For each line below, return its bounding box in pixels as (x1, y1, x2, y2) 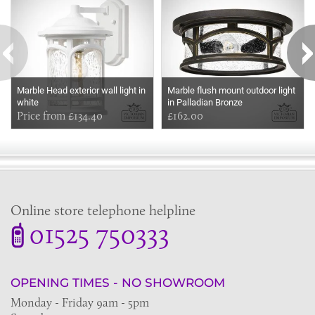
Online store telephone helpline (11, 202, 195, 219)
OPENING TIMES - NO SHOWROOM (11, 276, 225, 290)
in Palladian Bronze (167, 97, 243, 108)
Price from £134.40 (17, 109, 103, 123)
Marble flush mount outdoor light (167, 85, 295, 96)
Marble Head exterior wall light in (17, 85, 146, 96)
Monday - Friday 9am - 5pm (11, 295, 149, 310)
